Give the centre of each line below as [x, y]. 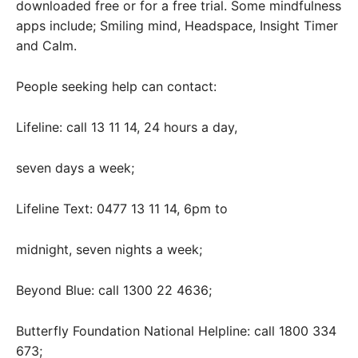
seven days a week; [75, 167]
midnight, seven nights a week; [109, 249]
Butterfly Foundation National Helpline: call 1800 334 [176, 330]
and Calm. [46, 45]
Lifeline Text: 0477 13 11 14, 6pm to [122, 208]
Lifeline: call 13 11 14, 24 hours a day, [127, 127]
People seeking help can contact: [116, 86]
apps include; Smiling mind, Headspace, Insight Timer [177, 25]
